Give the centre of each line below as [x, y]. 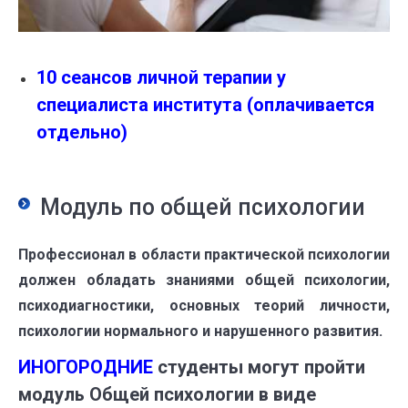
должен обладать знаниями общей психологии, [204, 280]
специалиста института [139, 105]
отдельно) [82, 133]
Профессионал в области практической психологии [204, 255]
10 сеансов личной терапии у [161, 78]
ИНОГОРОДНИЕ [86, 367]
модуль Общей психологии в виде [167, 395]
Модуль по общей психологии [203, 208]
